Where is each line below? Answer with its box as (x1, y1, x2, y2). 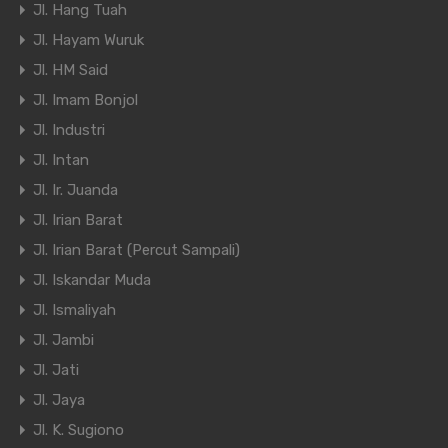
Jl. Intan (33, 151, 89, 170)
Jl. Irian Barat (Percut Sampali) (33, 241, 240, 260)
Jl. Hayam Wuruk (33, 31, 144, 50)
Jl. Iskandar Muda (33, 271, 151, 290)
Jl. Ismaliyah (33, 301, 116, 320)
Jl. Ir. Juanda (33, 181, 118, 200)
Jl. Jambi (33, 331, 94, 350)
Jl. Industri (33, 121, 105, 140)
